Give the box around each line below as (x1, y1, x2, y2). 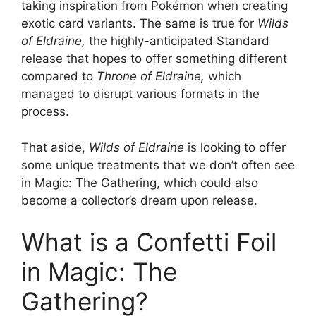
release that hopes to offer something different (21, 51, 287, 66)
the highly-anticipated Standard (89, 34, 269, 49)
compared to (21, 69, 97, 84)
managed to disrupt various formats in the (21, 87, 260, 102)
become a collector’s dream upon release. (21, 193, 261, 207)
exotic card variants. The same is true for (21, 16, 257, 31)
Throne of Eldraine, (97, 69, 205, 84)
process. (21, 104, 69, 119)
